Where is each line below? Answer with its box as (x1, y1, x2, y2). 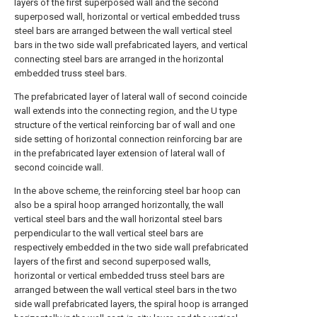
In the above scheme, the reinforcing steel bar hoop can (14, 185, 241, 196)
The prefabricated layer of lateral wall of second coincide (14, 91, 247, 102)
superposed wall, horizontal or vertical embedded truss (14, 11, 240, 22)
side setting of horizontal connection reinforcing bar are (14, 134, 242, 144)
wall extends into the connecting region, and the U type (14, 105, 237, 116)
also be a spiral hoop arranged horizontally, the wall (14, 200, 224, 210)
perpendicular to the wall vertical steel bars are (14, 228, 203, 238)
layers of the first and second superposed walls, (14, 256, 211, 267)
